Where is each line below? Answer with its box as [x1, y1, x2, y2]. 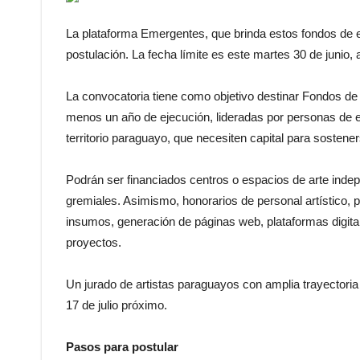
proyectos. [66, 235, 121, 249]
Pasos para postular [66, 340, 178, 354]
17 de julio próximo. [66, 298, 167, 312]
